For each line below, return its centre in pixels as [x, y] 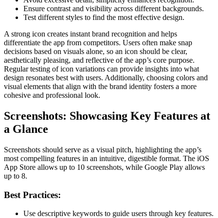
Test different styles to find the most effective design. [104, 18]
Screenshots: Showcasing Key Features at [107, 116]
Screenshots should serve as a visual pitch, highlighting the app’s [103, 149]
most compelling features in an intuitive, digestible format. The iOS [107, 158]
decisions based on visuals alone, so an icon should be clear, [96, 52]
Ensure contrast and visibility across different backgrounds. [114, 9]
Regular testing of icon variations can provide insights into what [101, 69]
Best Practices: [32, 195]
